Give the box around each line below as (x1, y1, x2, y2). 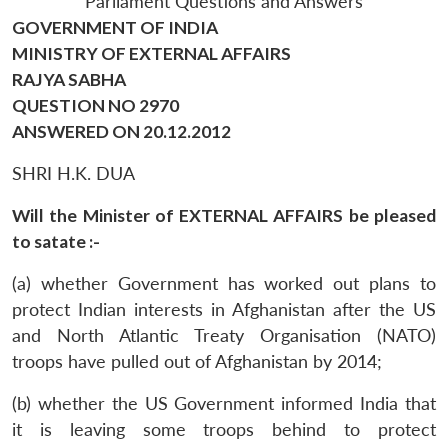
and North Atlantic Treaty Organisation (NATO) (12, 324, 436, 346)
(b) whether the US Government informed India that (12, 392, 436, 414)
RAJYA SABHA (12, 68, 126, 90)
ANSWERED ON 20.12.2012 (12, 120, 231, 142)
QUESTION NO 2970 (12, 94, 179, 116)
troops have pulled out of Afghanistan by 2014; (12, 350, 382, 372)
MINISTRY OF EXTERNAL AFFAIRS (12, 42, 291, 64)
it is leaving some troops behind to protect (12, 418, 436, 440)
